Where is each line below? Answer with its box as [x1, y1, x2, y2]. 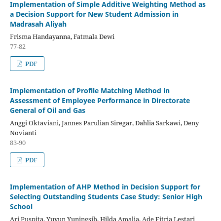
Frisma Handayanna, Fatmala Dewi [9, 32, 114, 41]
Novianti [9, 128, 37, 137]
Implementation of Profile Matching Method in [9, 85, 170, 95]
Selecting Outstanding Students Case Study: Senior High [9, 191, 202, 201]
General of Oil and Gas [9, 105, 85, 115]
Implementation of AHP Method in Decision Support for [9, 182, 200, 191]
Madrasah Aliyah [9, 19, 67, 29]
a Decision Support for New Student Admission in [9, 9, 179, 19]
